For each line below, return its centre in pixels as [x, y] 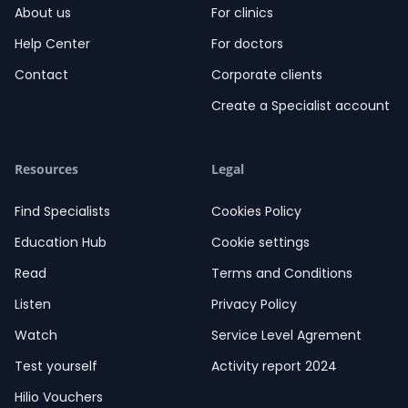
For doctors [247, 44]
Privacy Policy [254, 305]
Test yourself [56, 367]
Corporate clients [267, 75]
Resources [46, 169]
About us [43, 13]
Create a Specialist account [301, 106]
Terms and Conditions [282, 274]
